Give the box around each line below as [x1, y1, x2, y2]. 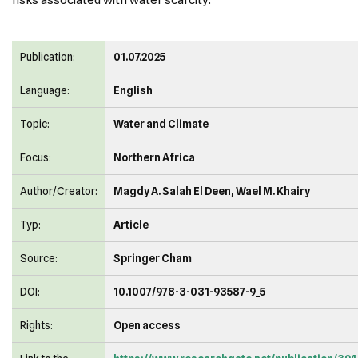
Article [113, 218, 149, 231]
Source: [20, 252, 58, 265]
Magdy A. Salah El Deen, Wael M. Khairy [113, 185, 310, 197]
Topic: [20, 117, 50, 130]
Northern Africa [113, 151, 195, 164]
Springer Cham [113, 252, 192, 265]
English [113, 84, 153, 97]
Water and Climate [113, 117, 209, 130]
